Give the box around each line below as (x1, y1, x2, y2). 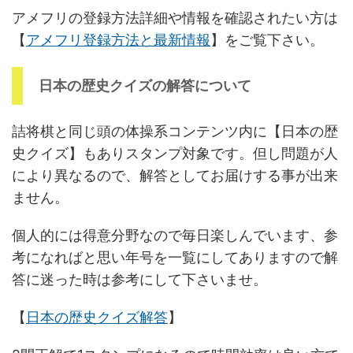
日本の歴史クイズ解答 (26, 308, 168, 325)
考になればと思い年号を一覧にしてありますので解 (12, 248, 338, 266)
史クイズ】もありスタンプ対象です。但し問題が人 (12, 144, 338, 162)
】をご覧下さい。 (210, 31, 324, 48)
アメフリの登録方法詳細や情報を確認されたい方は (12, 9, 338, 26)
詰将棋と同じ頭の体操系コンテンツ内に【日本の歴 (12, 122, 338, 139)
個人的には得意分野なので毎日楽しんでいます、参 (12, 226, 338, 243)
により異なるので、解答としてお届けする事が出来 (12, 166, 338, 184)
